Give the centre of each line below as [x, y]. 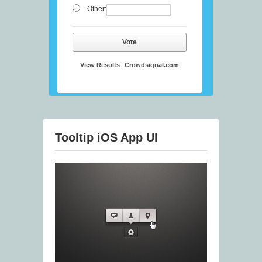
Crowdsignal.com [152, 65]
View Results [100, 65]
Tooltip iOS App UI [106, 138]
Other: [96, 9]
